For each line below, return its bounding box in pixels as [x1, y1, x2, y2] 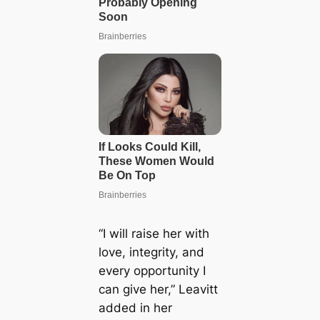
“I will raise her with [98, 226, 209, 241]
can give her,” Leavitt [98, 282, 218, 297]
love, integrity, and [98, 245, 204, 260]
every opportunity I [98, 264, 206, 279]
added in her [98, 301, 172, 316]
